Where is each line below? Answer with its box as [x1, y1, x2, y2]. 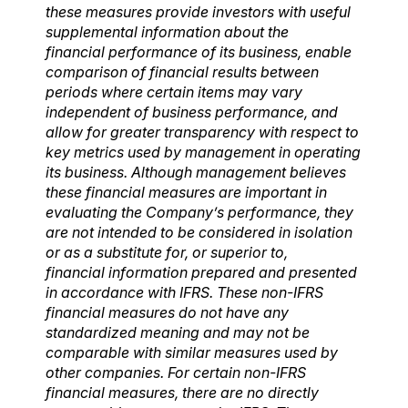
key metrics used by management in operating [46, 142, 361, 161]
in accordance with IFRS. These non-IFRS [46, 282, 323, 301]
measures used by [214, 342, 338, 362]
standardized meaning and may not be [46, 322, 310, 342]
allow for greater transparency [46, 122, 255, 141]
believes [290, 162, 346, 181]
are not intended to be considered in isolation [46, 222, 352, 241]
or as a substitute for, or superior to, [46, 242, 288, 261]
